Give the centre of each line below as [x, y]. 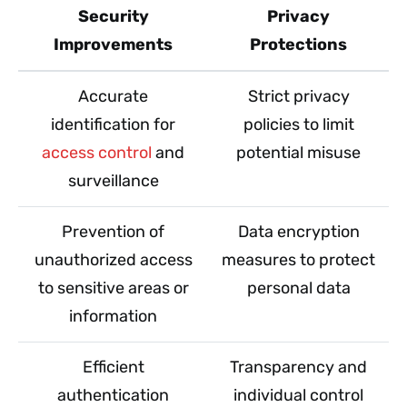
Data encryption [298, 231]
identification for [113, 124]
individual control [298, 395]
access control [97, 152]
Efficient [113, 367]
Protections [298, 44]
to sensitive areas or [113, 288]
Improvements [113, 44]
